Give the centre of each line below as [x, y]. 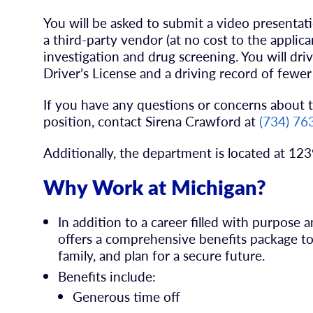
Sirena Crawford [195, 121]
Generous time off [126, 297]
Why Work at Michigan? [155, 187]
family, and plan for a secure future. [162, 256]
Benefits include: [107, 277]
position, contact [95, 121]
